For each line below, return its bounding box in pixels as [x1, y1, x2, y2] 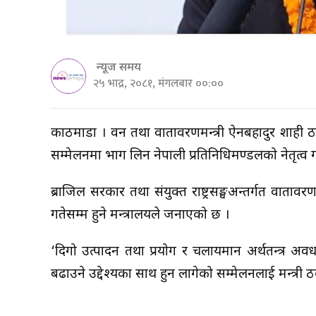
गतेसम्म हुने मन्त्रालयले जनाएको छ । [51, 206, 229, 224]
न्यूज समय [97, 60, 141, 75]
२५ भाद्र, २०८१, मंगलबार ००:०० [93, 73, 224, 93]
